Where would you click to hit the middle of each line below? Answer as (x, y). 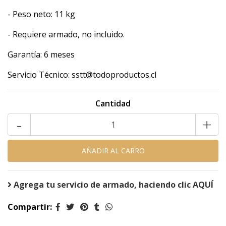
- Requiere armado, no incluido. (66, 35)
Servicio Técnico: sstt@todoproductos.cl (82, 75)
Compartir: (30, 207)
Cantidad (113, 104)
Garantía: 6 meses (41, 55)
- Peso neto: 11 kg (41, 14)
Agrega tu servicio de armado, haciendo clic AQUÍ (114, 185)
